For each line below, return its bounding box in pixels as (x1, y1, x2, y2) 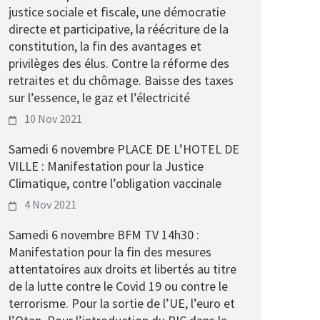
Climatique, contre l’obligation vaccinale (9, 175, 221, 191)
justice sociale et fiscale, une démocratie (9, 4, 226, 20)
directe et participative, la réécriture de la (9, 21, 229, 37)
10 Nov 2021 (24, 111, 83, 126)
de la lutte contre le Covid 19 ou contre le (9, 278, 228, 294)
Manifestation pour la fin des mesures (9, 244, 211, 260)
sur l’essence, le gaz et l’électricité (9, 89, 190, 106)
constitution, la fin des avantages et (9, 38, 201, 54)
